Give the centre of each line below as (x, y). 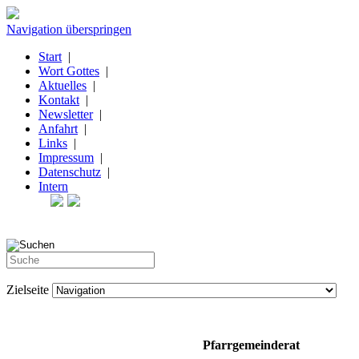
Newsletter (66, 114)
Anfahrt (58, 129)
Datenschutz (70, 172)
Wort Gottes (69, 71)
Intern (53, 186)
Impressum (66, 157)
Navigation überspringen (69, 29)
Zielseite (28, 290)
